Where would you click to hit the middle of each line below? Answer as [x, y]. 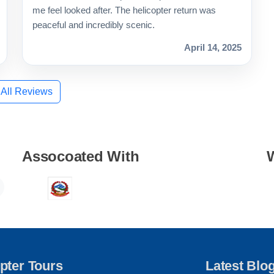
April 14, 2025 [213, 48]
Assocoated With [81, 157]
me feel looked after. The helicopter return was [124, 10]
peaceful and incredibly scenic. [94, 25]
